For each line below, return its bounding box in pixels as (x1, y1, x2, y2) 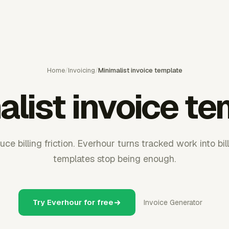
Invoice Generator (144, 198, 202, 207)
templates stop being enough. (53, 153, 176, 165)
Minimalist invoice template (98, 66, 182, 75)
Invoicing (67, 66, 95, 75)
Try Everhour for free (33, 197, 113, 207)
